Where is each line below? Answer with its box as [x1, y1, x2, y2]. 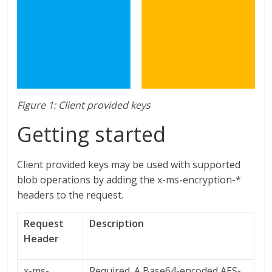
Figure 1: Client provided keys [17, 98, 151, 112]
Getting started [17, 120, 166, 149]
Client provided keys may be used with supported [17, 158, 241, 172]
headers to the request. [17, 188, 124, 202]
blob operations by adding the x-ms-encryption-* [17, 173, 242, 187]
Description [89, 217, 144, 231]
